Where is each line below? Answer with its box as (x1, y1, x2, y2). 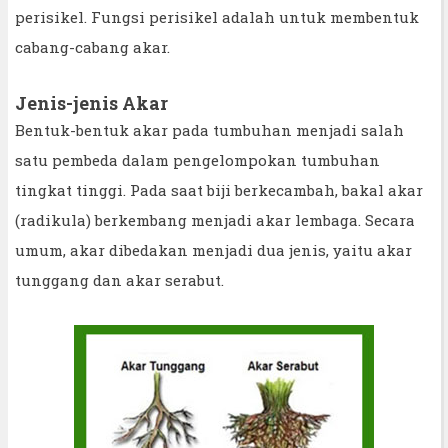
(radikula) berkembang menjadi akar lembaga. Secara (15, 209, 415, 230)
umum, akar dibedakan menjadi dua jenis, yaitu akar (15, 239, 412, 260)
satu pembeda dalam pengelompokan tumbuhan (15, 149, 380, 170)
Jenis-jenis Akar (15, 90, 168, 115)
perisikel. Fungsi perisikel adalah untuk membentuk (15, 6, 419, 27)
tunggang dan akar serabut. (15, 269, 224, 290)
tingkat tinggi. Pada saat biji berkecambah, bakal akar (15, 179, 423, 200)
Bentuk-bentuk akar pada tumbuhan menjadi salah (15, 119, 404, 140)
